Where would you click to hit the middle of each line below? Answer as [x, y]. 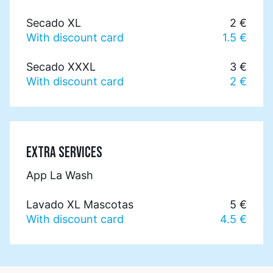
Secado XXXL [61, 66]
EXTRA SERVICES [64, 153]
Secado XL [54, 23]
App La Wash [60, 175]
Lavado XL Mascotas [80, 204]
